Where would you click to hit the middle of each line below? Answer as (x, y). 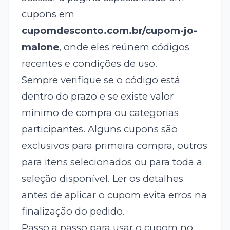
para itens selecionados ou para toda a (112, 162)
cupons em (48, 14)
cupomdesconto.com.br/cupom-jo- (109, 31)
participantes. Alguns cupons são (99, 129)
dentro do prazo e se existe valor (97, 97)
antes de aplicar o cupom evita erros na (114, 195)
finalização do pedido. (73, 212)
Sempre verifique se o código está (101, 80)
